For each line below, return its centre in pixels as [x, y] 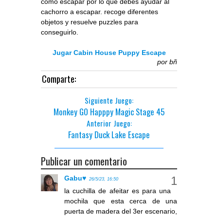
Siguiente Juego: [109, 100]
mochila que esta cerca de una [121, 201]
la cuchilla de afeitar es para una [118, 191]
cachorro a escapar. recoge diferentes [100, 11]
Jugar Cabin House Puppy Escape [109, 52]
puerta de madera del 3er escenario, [121, 211]
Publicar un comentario [84, 161]
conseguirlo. [60, 32]
